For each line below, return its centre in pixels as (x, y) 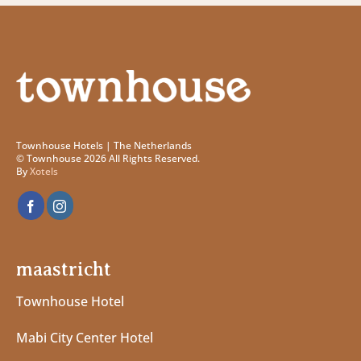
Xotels (44, 172)
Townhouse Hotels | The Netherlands (104, 146)
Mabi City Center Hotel (85, 337)
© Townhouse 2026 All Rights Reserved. (108, 159)
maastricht (64, 270)
